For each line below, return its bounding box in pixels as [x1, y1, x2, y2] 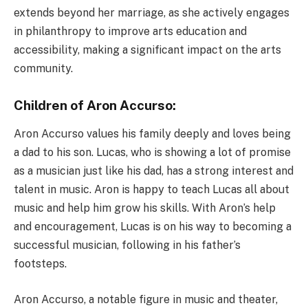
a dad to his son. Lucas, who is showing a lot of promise [14, 146, 291, 159]
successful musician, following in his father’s [14, 239, 241, 252]
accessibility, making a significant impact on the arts [14, 43, 281, 56]
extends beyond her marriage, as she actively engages [14, 5, 289, 19]
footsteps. [14, 257, 67, 271]
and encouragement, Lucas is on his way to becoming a [14, 220, 291, 234]
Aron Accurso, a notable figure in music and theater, [14, 292, 278, 306]
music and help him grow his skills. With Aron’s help [14, 201, 276, 215]
